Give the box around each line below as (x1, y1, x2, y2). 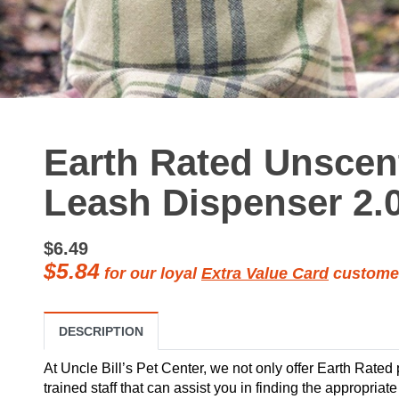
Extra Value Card (201, 264, 329, 282)
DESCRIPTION (59, 323, 143, 338)
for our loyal (100, 264, 201, 282)
